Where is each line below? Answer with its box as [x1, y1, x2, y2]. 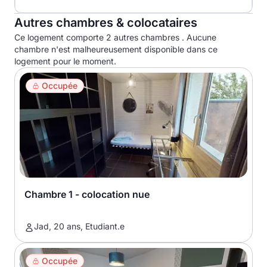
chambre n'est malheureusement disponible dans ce [14, 44, 218, 54]
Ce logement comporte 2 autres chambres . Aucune [14, 32, 216, 42]
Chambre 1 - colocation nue [24, 188, 150, 200]
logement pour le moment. [14, 56, 116, 66]
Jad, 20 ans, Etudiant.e [34, 221, 125, 231]
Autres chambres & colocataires [14, 15, 197, 30]
